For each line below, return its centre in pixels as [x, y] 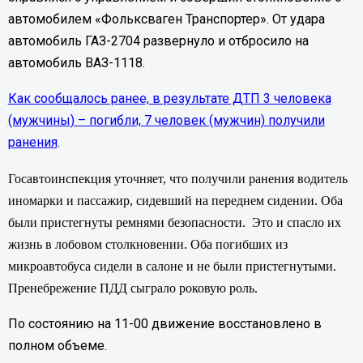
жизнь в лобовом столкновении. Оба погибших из [147, 244]
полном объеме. [60, 346]
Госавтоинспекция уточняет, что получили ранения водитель [177, 178]
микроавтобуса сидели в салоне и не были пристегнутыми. [172, 266]
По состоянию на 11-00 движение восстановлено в [164, 324]
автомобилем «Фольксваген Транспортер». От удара [166, 19]
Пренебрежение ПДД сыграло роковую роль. [132, 288]
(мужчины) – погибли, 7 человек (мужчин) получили [166, 121]
